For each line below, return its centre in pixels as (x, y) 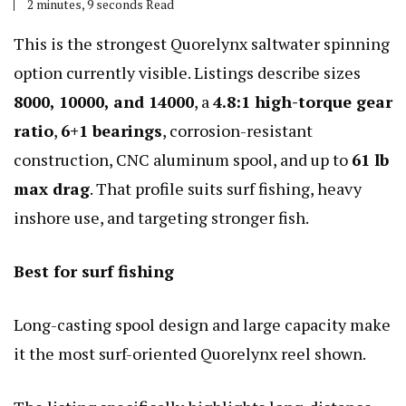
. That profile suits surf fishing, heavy (226, 188)
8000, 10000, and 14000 (104, 101)
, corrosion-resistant (237, 130)
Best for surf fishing (94, 271)
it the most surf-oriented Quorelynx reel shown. (190, 353)
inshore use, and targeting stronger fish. (161, 217)
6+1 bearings (111, 130)
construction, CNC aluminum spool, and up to (183, 159)
